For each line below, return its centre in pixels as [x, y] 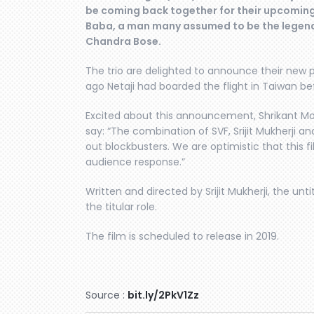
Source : [107, 295]
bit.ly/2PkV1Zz [163, 295]
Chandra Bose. [123, 42]
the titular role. [121, 207]
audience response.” [135, 162]
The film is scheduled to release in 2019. [182, 237]
